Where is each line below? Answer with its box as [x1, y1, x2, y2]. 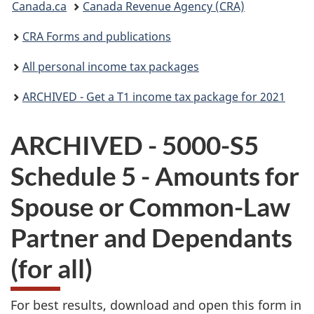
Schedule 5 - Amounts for [11, 159, 299, 191]
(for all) [11, 252, 93, 284]
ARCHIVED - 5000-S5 [11, 128, 259, 161]
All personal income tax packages [22, 59, 199, 75]
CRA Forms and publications [22, 29, 171, 45]
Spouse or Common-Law [11, 190, 290, 222]
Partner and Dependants [11, 221, 292, 253]
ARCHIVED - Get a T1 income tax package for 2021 [22, 89, 285, 105]
